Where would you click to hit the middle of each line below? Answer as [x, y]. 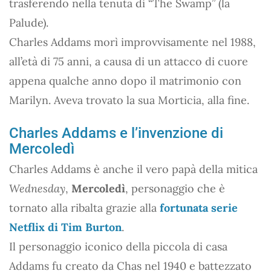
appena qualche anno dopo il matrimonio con [125, 80]
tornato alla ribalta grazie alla [84, 207]
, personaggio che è [175, 188]
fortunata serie [199, 207]
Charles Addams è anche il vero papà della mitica [133, 169]
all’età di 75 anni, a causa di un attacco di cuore [129, 61]
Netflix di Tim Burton [65, 227]
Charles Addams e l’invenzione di [116, 133]
